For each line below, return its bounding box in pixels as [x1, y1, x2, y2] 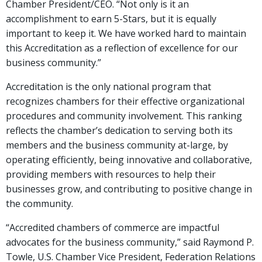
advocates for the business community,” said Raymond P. [6, 236, 254, 249]
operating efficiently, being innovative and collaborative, [6, 153, 252, 166]
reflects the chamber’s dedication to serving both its [6, 124, 233, 137]
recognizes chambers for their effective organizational [6, 95, 244, 108]
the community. [6, 197, 73, 210]
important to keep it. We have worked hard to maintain [6, 27, 246, 40]
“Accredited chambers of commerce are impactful [6, 221, 219, 234]
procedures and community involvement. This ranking [6, 109, 242, 122]
